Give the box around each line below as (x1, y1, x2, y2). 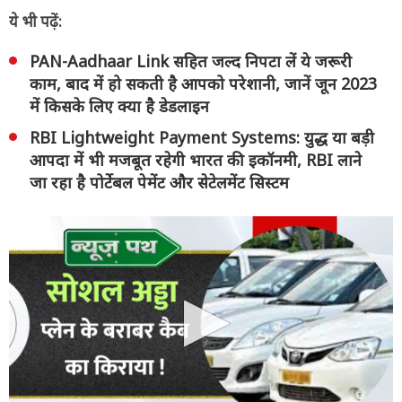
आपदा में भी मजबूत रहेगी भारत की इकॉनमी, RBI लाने (30, 148, 362, 170)
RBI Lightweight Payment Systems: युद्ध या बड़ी (30, 126, 374, 148)
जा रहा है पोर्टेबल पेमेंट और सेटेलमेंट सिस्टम (30, 170, 289, 193)
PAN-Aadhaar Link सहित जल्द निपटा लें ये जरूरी (30, 49, 352, 72)
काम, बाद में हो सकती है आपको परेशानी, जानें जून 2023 (30, 72, 377, 94)
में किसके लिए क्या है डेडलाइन (30, 94, 209, 117)
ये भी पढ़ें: (9, 10, 62, 31)
